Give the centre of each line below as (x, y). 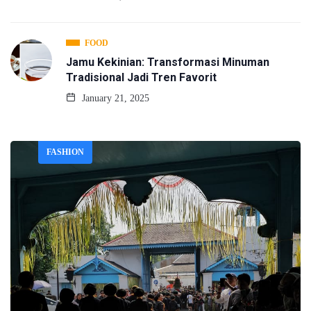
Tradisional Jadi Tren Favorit (141, 78)
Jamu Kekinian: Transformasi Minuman (168, 62)
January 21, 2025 (114, 99)
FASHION (65, 152)
